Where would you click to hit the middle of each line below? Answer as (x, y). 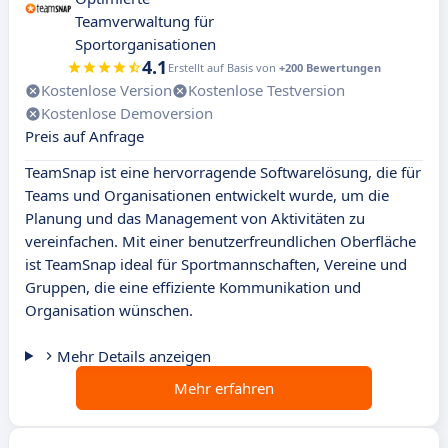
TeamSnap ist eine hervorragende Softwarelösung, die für (223, 172)
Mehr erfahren (224, 388)
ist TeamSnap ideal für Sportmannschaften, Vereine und (216, 264)
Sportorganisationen (145, 44)
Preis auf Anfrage (84, 136)
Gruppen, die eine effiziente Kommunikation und (193, 287)
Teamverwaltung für (144, 21)
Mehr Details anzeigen (133, 356)
